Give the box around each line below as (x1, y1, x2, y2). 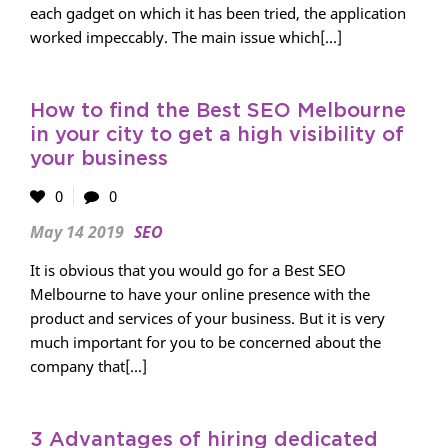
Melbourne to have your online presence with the (30, 284, 370, 304)
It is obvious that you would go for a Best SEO (30, 260, 346, 280)
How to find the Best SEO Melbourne (30, 101, 406, 121)
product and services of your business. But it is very (30, 308, 385, 328)
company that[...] (30, 356, 147, 376)
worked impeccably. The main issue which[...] (30, 27, 342, 47)
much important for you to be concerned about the (30, 332, 381, 352)
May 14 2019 (30, 221, 124, 243)
